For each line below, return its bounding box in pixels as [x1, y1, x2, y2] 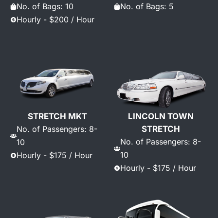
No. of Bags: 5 [120, 1, 174, 11]
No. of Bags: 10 [17, 1, 74, 11]
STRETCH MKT [27, 111, 87, 122]
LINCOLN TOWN [127, 111, 194, 122]
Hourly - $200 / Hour [17, 14, 95, 24]
